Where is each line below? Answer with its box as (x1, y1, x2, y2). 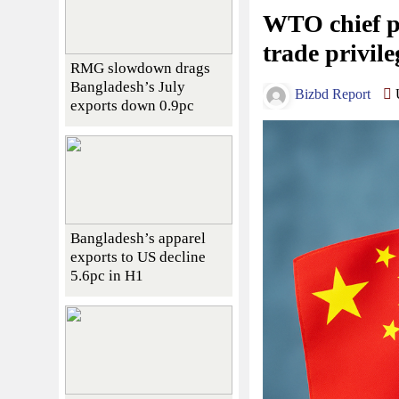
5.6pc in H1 (70, 266, 143, 284)
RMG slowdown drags (70, 59, 210, 77)
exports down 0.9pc (70, 96, 194, 114)
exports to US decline (70, 248, 206, 265)
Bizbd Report (291, 86, 370, 102)
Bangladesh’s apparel (70, 229, 206, 247)
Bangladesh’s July (70, 77, 185, 95)
